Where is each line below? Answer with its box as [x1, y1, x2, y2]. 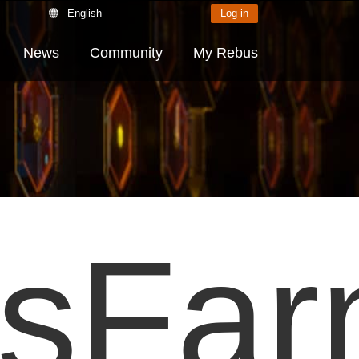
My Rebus [193, 45, 258, 61]
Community [90, 45, 163, 61]
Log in [220, 6, 248, 19]
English [67, 6, 102, 19]
